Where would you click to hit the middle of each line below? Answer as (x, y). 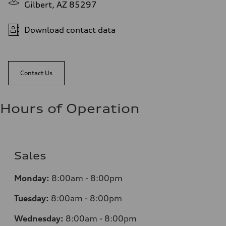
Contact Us (36, 73)
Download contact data (70, 30)
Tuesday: (32, 198)
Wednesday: (39, 218)
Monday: (32, 178)
